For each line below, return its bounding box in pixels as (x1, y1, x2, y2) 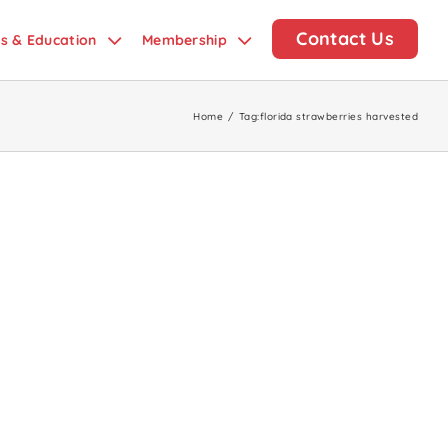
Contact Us (296, 27, 394, 50)
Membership (142, 31, 227, 49)
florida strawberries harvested (259, 109, 418, 123)
